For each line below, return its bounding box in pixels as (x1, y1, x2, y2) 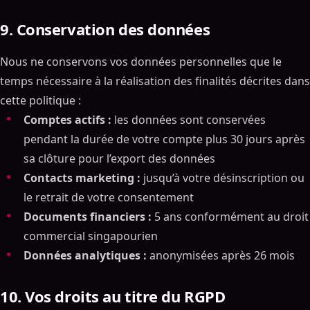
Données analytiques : (24, 248, 147, 263)
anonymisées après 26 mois (147, 248, 295, 263)
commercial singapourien (24, 228, 158, 244)
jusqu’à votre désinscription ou (140, 170, 304, 185)
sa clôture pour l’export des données (24, 151, 215, 166)
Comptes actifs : (24, 112, 111, 127)
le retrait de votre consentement (24, 190, 194, 205)
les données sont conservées (111, 112, 266, 127)
